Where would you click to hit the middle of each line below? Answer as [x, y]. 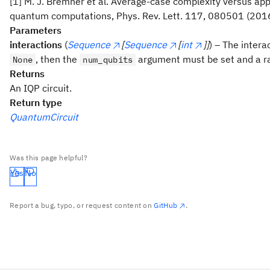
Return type [36, 102]
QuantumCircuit [44, 117]
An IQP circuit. [41, 88]
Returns [27, 74]
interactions [36, 45]
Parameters [36, 30]
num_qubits [108, 60]
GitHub [166, 205]
